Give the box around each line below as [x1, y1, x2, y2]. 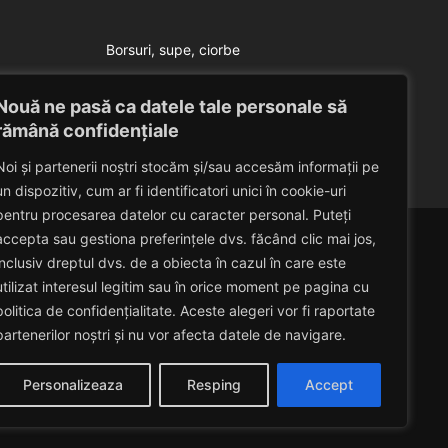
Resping [187, 376, 241, 393]
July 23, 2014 [191, 111, 281, 129]
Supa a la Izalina [111, 74, 234, 95]
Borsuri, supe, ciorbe [105, 40, 240, 58]
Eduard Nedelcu [65, 111, 172, 129]
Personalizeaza [23, 376, 123, 393]
